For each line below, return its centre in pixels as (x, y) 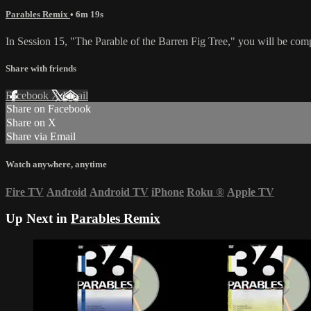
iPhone (168, 192)
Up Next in (38, 219)
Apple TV (251, 192)
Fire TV (25, 192)
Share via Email (41, 137)
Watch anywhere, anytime (56, 165)
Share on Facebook (49, 109)
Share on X (31, 123)
